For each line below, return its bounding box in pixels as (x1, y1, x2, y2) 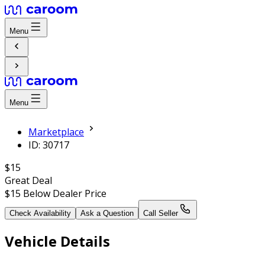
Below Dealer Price (21, 187, 106, 201)
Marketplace (28, 125, 84, 139)
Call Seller (143, 209, 178, 218)
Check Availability (9, 209, 71, 218)
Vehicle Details (5, 231, 110, 251)
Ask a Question (80, 209, 134, 218)
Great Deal (5, 174, 52, 188)
